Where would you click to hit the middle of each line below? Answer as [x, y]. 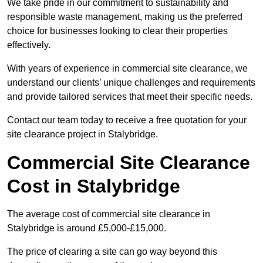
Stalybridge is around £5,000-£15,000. [87, 228]
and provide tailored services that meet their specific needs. [130, 97]
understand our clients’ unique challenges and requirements [131, 83]
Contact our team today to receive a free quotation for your [127, 120]
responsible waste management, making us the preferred [125, 17]
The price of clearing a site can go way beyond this [112, 252]
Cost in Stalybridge [94, 186]
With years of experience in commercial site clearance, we [127, 69]
